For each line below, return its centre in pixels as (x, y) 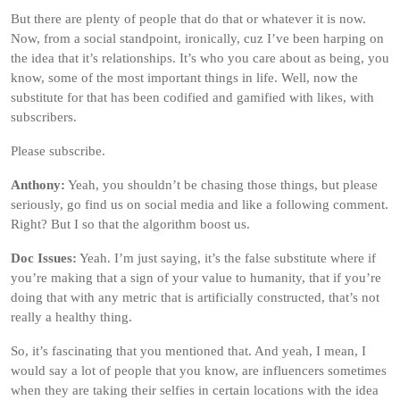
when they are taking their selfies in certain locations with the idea (195, 390)
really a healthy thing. (71, 317)
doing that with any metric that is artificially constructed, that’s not (195, 297)
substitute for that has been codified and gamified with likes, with (192, 97)
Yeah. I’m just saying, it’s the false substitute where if (226, 258)
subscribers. (44, 117)
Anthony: (38, 185)
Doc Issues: (44, 258)
